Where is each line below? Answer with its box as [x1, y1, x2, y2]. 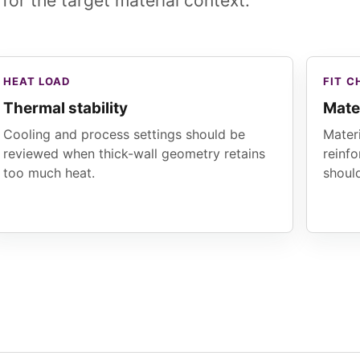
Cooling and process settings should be [2, 126, 245, 143]
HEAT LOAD [2, 75, 72, 88]
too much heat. [2, 165, 95, 182]
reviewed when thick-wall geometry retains [2, 145, 265, 162]
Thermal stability [2, 99, 128, 118]
